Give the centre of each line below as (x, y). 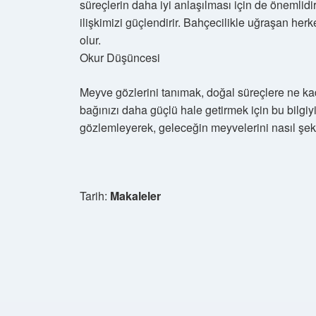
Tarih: (95, 196)
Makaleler (135, 196)
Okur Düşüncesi (120, 57)
